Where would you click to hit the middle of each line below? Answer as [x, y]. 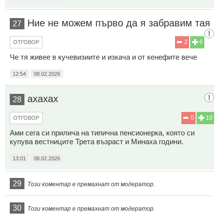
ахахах [43, 99]
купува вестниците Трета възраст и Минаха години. [97, 142]
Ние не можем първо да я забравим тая [119, 23]
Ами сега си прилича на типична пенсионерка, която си [102, 133]
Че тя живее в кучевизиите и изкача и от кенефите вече [103, 57]
